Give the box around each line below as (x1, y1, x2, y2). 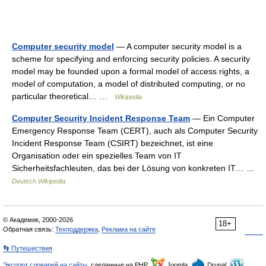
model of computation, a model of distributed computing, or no (12, 79, 245, 88)
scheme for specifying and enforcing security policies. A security (12, 54, 250, 64)
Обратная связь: (3, 226, 55, 233)
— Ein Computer (190, 113, 255, 123)
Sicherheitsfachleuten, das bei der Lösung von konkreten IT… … (12, 163, 259, 173)
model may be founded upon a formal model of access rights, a (12, 66, 249, 76)
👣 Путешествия (3, 245, 52, 252)
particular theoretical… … (12, 91, 115, 101)
